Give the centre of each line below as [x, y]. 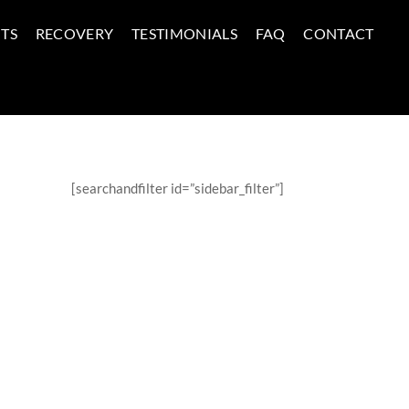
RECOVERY [74, 34]
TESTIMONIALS [184, 34]
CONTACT [339, 34]
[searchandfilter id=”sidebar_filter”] [177, 188]
